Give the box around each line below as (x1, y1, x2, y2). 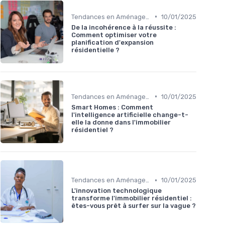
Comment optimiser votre (71, 31, 157, 39)
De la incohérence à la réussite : (71, 23, 176, 31)
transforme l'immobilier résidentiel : (71, 194, 192, 202)
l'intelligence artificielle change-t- (71, 110, 188, 119)
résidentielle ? (71, 46, 120, 54)
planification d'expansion (71, 38, 154, 46)
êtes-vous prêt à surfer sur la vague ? (71, 202, 196, 210)
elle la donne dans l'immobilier (71, 118, 171, 126)
